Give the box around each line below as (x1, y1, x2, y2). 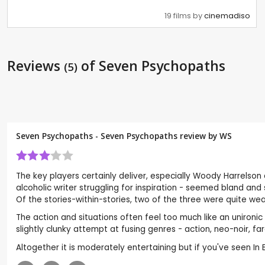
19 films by (164, 9, 205, 21)
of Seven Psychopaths (77, 56, 225, 75)
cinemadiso (204, 9, 251, 21)
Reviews (7, 56, 64, 75)
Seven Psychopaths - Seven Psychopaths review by (16, 130, 219, 141)
